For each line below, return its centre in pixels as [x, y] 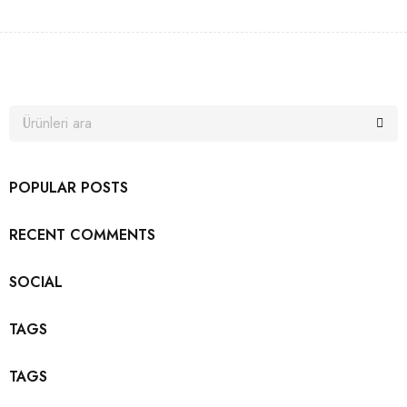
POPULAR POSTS [69, 188]
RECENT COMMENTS [82, 235]
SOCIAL [36, 282]
